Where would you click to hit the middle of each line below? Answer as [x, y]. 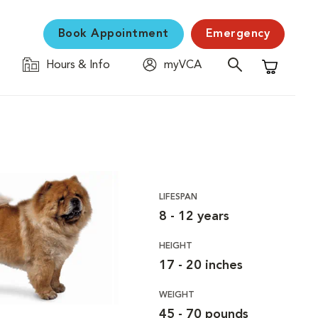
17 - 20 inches [201, 265]
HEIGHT [175, 246]
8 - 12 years [194, 216]
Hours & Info [78, 65]
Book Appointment [113, 34]
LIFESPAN [178, 197]
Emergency [237, 34]
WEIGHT [176, 295]
